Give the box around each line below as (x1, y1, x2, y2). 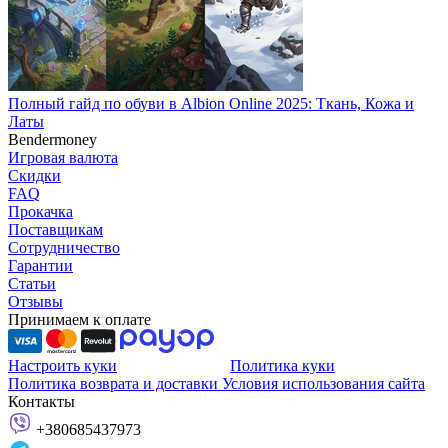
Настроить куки (8, 357, 117, 374)
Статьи (8, 275, 56, 292)
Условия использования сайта (222, 375, 425, 392)
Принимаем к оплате (8, 311, 151, 328)
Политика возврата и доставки (8, 375, 222, 392)
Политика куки (230, 357, 335, 374)
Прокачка (8, 203, 73, 220)
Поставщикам (8, 221, 103, 238)
